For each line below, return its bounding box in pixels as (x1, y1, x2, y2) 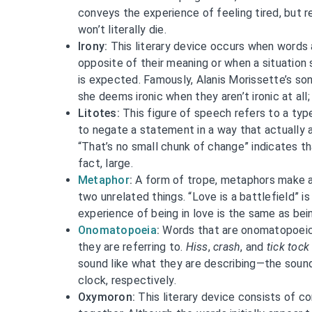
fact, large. (77, 156, 133, 170)
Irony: (77, 39, 108, 53)
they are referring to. (77, 240, 186, 253)
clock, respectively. (77, 273, 176, 287)
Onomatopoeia (77, 223, 157, 237)
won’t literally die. (77, 22, 166, 36)
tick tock (266, 240, 310, 253)
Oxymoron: (77, 290, 136, 304)
